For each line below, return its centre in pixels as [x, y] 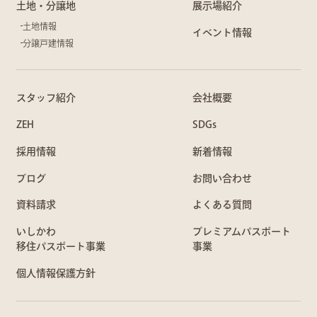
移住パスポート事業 [60, 247]
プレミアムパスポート [242, 232]
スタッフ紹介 [46, 98]
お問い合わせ [223, 178]
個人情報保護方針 [56, 273]
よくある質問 [223, 205]
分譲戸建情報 [48, 43]
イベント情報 [223, 33]
